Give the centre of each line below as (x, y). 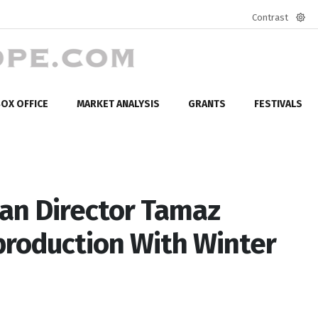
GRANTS (207, 104)
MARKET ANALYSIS (118, 104)
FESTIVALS (278, 104)
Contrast (270, 17)
